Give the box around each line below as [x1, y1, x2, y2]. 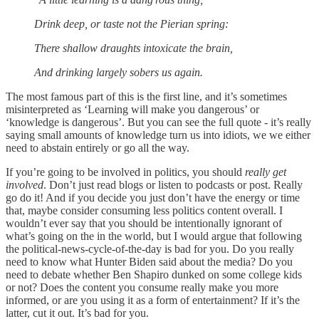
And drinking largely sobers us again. [34, 66, 203, 78]
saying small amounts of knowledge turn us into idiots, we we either [6, 128, 310, 141]
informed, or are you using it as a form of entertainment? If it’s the [6, 293, 300, 306]
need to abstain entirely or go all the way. [6, 141, 189, 154]
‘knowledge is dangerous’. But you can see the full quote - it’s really [6, 115, 311, 128]
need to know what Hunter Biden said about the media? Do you [6, 255, 293, 268]
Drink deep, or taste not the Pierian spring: [34, 17, 229, 30]
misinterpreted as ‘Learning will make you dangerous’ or [6, 103, 259, 115]
